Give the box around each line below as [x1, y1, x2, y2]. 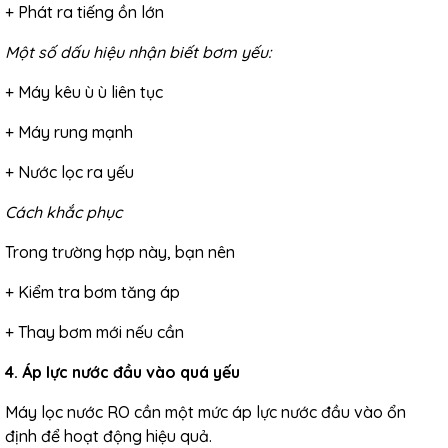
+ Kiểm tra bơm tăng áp [5, 282, 180, 302]
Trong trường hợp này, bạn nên [5, 242, 235, 262]
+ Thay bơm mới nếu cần [5, 322, 184, 342]
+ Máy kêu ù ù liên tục [5, 82, 163, 102]
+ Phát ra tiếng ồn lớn [5, 2, 164, 22]
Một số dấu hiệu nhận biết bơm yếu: [5, 42, 271, 62]
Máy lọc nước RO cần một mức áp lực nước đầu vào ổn [5, 402, 406, 422]
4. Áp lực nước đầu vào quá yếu [5, 362, 240, 382]
